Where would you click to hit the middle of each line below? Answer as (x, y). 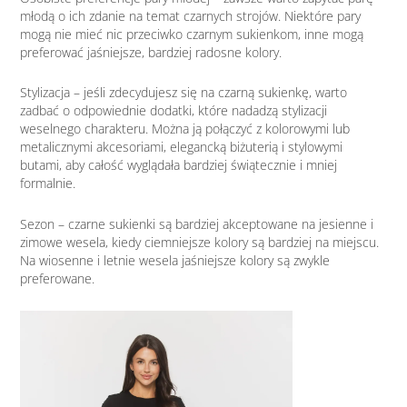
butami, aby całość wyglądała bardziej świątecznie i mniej (179, 165)
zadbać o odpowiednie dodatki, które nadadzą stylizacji (174, 111)
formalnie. (48, 184)
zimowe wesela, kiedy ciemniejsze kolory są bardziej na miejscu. (200, 242)
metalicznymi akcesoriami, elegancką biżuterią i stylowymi (182, 147)
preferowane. (58, 278)
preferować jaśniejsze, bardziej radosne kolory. (151, 52)
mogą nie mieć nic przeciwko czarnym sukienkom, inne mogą (192, 34)
